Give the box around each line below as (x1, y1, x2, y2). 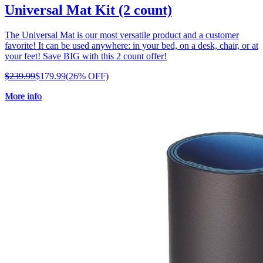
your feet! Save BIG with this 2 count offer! (5, 51, 167, 62)
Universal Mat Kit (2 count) (5, 2, 172, 18)
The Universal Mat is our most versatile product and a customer (5, 30, 239, 41)
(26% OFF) (66, 71, 109, 82)
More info (5, 91, 42, 102)
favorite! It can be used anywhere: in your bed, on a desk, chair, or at (5, 41, 258, 51)
